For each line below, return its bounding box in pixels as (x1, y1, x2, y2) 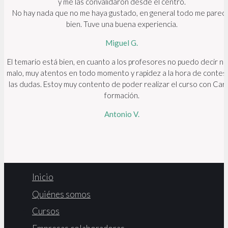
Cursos (32, 206, 60, 217)
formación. (104, 91, 139, 100)
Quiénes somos (32, 188, 91, 199)
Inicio (32, 172, 53, 183)
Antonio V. (104, 109, 139, 119)
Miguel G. (105, 38, 138, 48)
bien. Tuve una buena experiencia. (66, 19, 178, 29)
